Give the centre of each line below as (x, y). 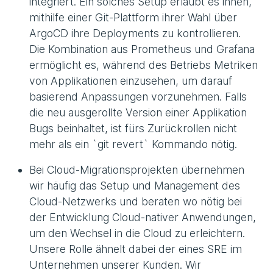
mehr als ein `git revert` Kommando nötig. (133, 144)
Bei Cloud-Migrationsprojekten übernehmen (137, 169)
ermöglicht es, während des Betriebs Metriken (144, 65)
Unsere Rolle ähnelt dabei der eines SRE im (136, 249)
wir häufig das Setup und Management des (135, 185)
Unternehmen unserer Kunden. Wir (115, 264)
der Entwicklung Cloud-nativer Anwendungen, (143, 217)
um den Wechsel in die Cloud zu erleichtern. (137, 233)
